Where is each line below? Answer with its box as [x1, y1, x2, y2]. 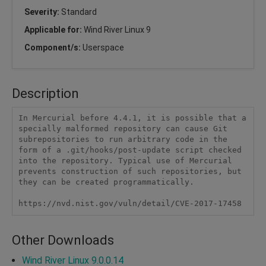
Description [12, 85, 79, 101]
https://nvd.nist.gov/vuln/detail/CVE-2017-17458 [18, 199, 242, 208]
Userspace [83, 42, 124, 52]
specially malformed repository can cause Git [18, 124, 227, 134]
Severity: [24, 7, 61, 17]
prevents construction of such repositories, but [18, 167, 242, 176]
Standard [61, 7, 97, 17]
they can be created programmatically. [18, 178, 194, 187]
